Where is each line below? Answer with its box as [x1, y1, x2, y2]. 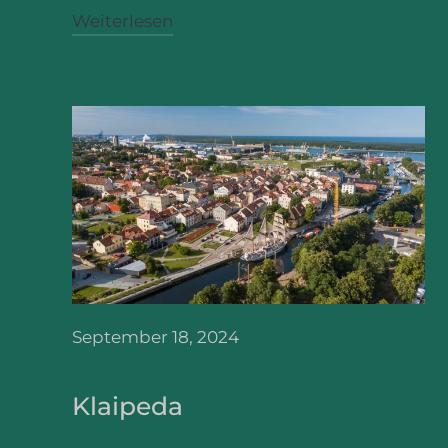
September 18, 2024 [72, 326, 239, 347]
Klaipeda [72, 390, 183, 421]
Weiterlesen [72, 10, 173, 31]
